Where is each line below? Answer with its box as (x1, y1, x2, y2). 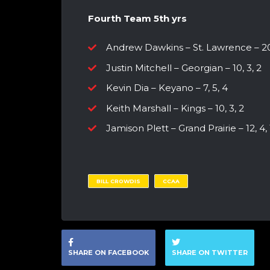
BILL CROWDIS (96, 177, 140, 184)
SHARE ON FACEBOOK (68, 248, 149, 257)
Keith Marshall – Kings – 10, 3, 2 (106, 102, 244, 114)
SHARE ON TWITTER (172, 248, 248, 257)
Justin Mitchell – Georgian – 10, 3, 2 (106, 61, 262, 74)
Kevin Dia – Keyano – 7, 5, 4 (106, 82, 228, 94)
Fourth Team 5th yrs (88, 12, 187, 24)
